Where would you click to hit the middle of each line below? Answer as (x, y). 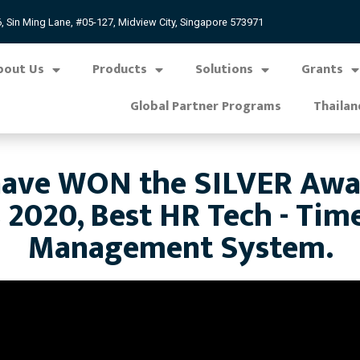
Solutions (224, 70)
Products (119, 70)
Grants (322, 70)
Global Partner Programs (206, 106)
